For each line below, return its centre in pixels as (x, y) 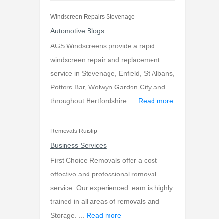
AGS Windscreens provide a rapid (102, 46)
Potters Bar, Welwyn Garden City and (108, 87)
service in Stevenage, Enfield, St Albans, (112, 73)
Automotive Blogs (77, 31)
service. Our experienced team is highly (111, 188)
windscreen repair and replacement (105, 60)
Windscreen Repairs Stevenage (92, 17)
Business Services (78, 145)
